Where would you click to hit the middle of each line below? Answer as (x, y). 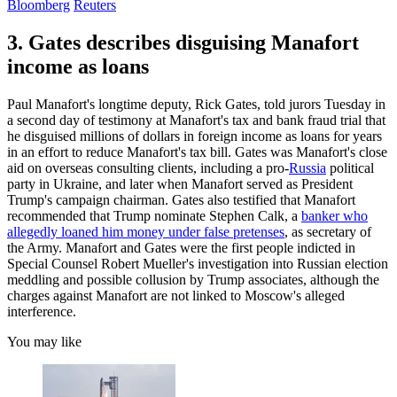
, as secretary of (328, 231)
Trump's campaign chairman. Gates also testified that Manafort (181, 199)
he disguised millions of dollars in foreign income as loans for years (195, 136)
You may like (44, 341)
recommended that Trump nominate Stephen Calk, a (154, 215)
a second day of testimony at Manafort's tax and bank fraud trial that (196, 120)
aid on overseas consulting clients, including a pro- (148, 167)
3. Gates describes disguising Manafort (183, 42)
